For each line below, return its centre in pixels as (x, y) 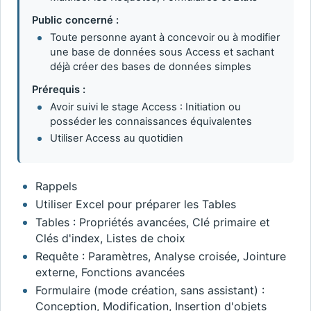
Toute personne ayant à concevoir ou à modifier (165, 37)
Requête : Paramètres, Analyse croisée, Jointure (160, 257)
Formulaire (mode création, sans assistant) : (150, 290)
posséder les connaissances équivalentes (151, 121)
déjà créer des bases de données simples (150, 66)
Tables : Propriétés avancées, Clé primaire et (152, 222)
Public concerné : (75, 20)
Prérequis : (59, 89)
